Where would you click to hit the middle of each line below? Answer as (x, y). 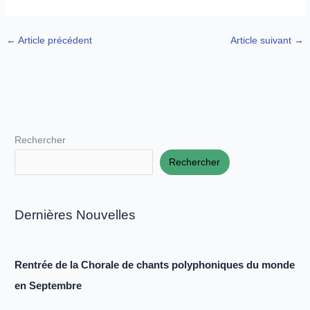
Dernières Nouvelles (75, 215)
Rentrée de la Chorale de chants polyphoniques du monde (155, 264)
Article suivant (262, 41)
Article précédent (54, 41)
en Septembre (48, 285)
